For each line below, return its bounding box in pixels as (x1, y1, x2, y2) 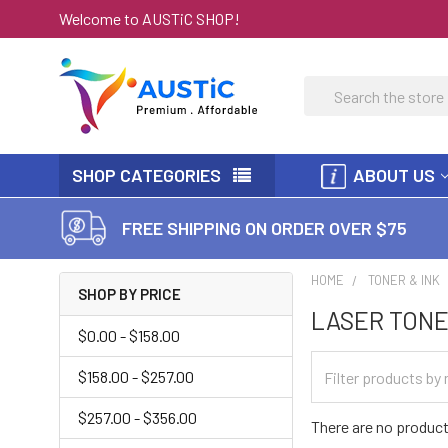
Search (304, 78, 351, 97)
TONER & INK (368, 272, 441, 288)
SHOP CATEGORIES (72, 164, 221, 186)
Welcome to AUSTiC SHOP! (59, 8, 240, 28)
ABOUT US (353, 164, 436, 186)
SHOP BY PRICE (78, 285, 181, 303)
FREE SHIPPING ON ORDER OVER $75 (122, 216, 407, 239)
